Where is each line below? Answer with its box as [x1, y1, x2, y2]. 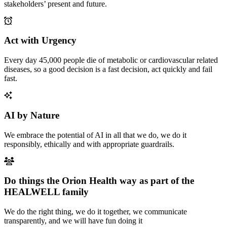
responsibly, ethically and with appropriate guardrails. [4, 139, 174, 148]
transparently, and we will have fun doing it [4, 216, 142, 225]
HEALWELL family [4, 186, 89, 198]
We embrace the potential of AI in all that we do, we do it [4, 130, 186, 139]
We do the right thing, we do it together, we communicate [4, 207, 187, 216]
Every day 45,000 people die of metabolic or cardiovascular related [4, 56, 218, 65]
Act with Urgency [4, 35, 77, 46]
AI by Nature [4, 109, 59, 121]
